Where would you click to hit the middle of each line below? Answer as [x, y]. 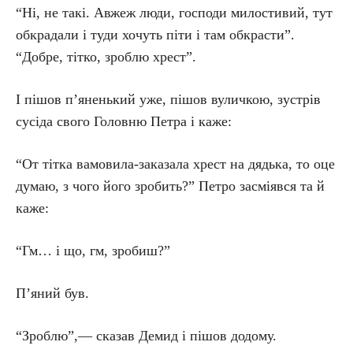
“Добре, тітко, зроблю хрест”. [106, 57]
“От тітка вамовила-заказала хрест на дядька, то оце [175, 164]
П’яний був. [52, 293]
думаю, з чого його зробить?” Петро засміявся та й [170, 186]
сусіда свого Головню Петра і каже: [124, 121]
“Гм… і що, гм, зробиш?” [93, 251]
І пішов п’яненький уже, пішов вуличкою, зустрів [168, 99]
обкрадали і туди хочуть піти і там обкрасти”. [155, 35]
